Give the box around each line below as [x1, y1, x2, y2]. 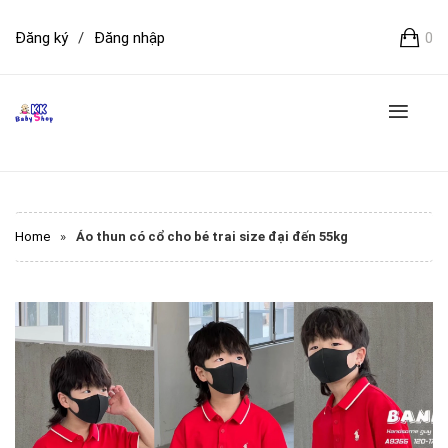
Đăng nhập [94, 29, 165, 47]
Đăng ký [15, 29, 68, 47]
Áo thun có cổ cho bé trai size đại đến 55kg [76, 229, 348, 244]
